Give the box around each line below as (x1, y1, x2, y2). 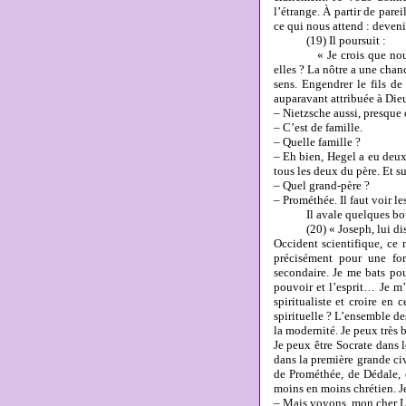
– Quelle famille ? (273, 135, 361, 149)
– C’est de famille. (273, 121, 362, 134)
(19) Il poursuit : (273, 34, 386, 47)
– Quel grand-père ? (273, 179, 370, 192)
